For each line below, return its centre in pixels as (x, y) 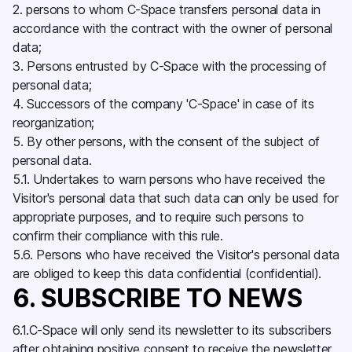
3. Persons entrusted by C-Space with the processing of (170, 66)
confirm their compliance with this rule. (120, 236)
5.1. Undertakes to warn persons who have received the (169, 179)
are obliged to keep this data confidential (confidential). (169, 273)
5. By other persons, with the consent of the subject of (166, 141)
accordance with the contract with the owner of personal (172, 28)
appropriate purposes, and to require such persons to (158, 217)
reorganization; (57, 123)
